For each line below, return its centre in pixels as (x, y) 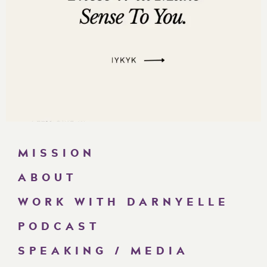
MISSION (57, 152)
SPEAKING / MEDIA (103, 250)
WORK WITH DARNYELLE (124, 201)
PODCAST (59, 226)
